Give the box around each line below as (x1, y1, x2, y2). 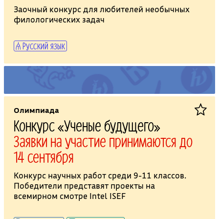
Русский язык (20, 40, 65, 52)
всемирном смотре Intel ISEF (13, 191, 126, 201)
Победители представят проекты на (13, 180, 155, 191)
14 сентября (13, 147, 74, 166)
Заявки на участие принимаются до (13, 131, 193, 151)
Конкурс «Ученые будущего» (13, 116, 160, 135)
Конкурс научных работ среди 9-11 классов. (13, 170, 186, 181)
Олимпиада (13, 105, 59, 115)
